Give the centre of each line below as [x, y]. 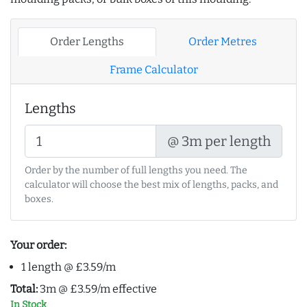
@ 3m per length [219, 142]
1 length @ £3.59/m [69, 267]
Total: [24, 289]
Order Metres [223, 42]
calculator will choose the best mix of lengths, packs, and [151, 185]
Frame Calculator [153, 70]
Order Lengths [87, 42]
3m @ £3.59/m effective [97, 289]
